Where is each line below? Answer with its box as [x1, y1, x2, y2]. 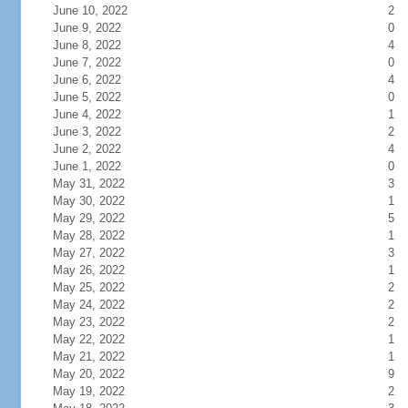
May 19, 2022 [52, 384, 125, 398]
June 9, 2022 [52, 21, 121, 35]
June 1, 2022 [52, 159, 121, 173]
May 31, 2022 [52, 177, 125, 190]
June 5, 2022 [52, 90, 121, 104]
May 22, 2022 [52, 332, 125, 346]
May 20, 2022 [52, 367, 125, 381]
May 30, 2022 [52, 194, 125, 208]
